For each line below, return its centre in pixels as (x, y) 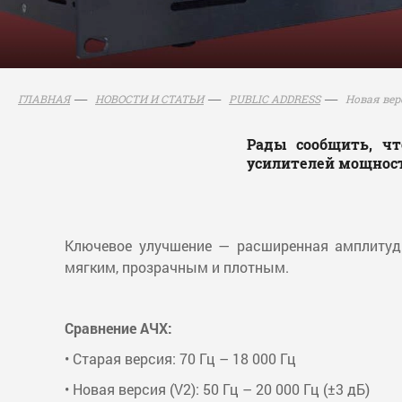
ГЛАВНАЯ (44, 99)
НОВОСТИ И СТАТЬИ (149, 99)
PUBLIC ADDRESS (275, 99)
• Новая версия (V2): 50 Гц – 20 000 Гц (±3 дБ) (217, 389)
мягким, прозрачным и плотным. (177, 267)
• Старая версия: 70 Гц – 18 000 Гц (180, 359)
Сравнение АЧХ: (118, 328)
